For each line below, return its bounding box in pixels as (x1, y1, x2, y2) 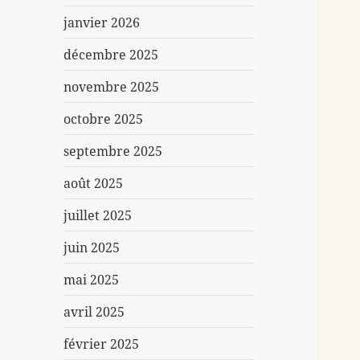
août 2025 (63, 174, 124, 192)
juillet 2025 (63, 206, 133, 224)
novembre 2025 (63, 77, 160, 96)
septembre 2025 (63, 141, 163, 160)
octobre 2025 (63, 109, 144, 128)
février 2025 (63, 334, 140, 353)
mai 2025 (63, 270, 120, 288)
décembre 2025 (63, 45, 159, 63)
